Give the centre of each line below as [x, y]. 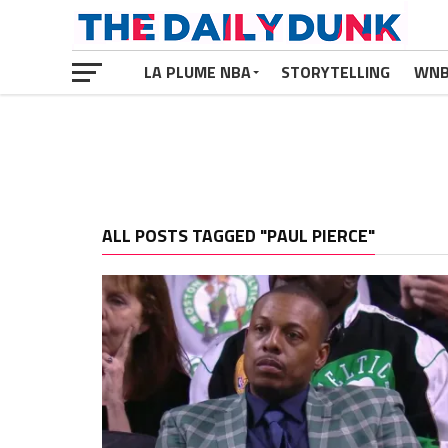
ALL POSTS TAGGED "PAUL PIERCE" [238, 235]
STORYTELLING [335, 72]
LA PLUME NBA [197, 72]
